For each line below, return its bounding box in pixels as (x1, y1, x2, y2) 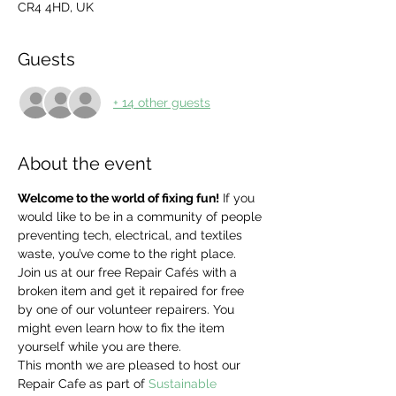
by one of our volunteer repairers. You (18, 302, 238, 316)
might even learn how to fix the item (18, 321, 228, 335)
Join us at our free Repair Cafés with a (18, 265, 240, 279)
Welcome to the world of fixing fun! (18, 191, 219, 205)
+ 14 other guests (113, 95, 210, 110)
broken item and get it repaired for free (18, 284, 247, 298)
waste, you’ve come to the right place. (18, 247, 240, 261)
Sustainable (148, 377, 220, 391)
